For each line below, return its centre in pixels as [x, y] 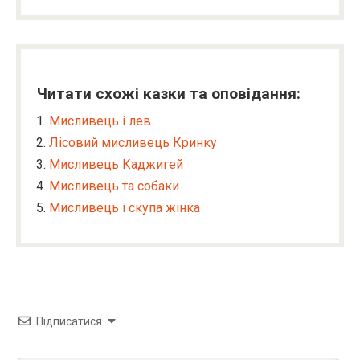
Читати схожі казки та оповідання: [169, 94]
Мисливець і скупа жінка [125, 208]
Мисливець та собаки [114, 186]
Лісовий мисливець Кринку [133, 143]
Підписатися [69, 321]
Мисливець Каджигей [116, 164]
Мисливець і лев [100, 121]
